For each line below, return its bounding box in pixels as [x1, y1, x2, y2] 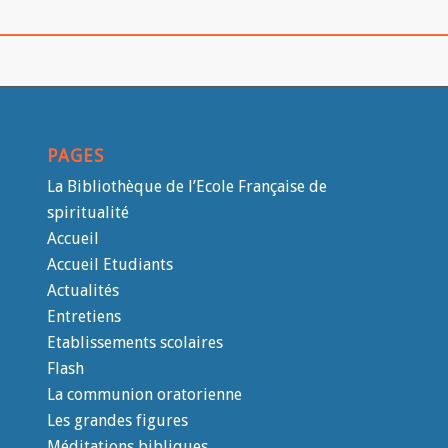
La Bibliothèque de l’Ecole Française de [46, 176, 327, 196]
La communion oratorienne [46, 384, 242, 404]
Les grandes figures [46, 410, 188, 430]
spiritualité [46, 202, 129, 222]
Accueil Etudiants [46, 254, 173, 274]
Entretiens [46, 306, 121, 326]
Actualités [46, 280, 119, 300]
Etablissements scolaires [46, 332, 223, 352]
